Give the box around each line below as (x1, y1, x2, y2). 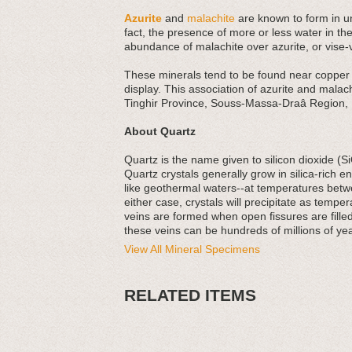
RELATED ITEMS (124, 286, 256, 305)
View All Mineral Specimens (124, 243, 260, 255)
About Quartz (124, 125, 196, 137)
